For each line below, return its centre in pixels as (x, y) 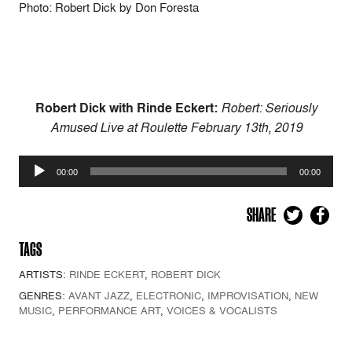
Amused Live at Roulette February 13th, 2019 (176, 128)
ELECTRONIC (169, 296)
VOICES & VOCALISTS (222, 311)
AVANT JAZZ (99, 296)
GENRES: (44, 296)
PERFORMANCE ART (109, 311)
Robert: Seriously (267, 108)
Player (36, 183)
